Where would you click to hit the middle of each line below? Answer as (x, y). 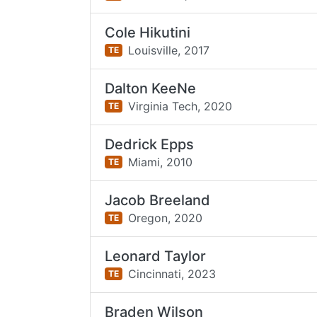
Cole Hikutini (148, 33)
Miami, (145, 162)
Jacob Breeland (158, 200)
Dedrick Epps (150, 144)
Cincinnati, (156, 273)
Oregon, (149, 218)
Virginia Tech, (164, 106)
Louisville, (154, 50)
